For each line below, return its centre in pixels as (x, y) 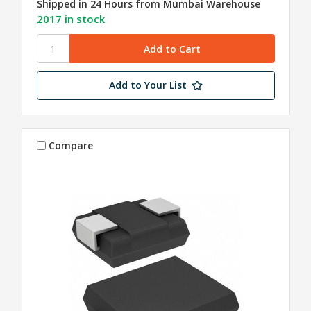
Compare (71, 145)
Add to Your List (148, 85)
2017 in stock (70, 19)
